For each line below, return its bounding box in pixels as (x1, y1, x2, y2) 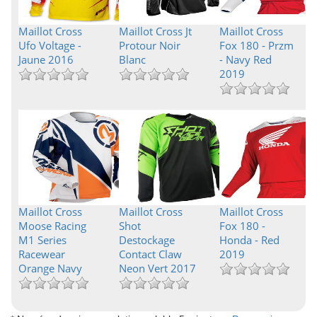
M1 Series (18, 233, 67, 247)
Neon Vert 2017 (118, 261, 196, 275)
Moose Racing (18, 219, 86, 233)
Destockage (118, 233, 175, 247)
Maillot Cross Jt (118, 24, 192, 38)
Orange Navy (18, 261, 82, 275)
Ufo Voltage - (18, 38, 81, 52)
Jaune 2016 (18, 52, 74, 67)
